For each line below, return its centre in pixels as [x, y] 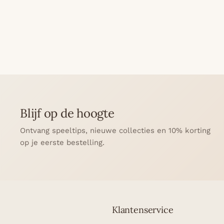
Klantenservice [143, 210]
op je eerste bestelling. [62, 143]
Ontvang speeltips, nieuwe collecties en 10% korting [115, 131]
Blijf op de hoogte [67, 113]
